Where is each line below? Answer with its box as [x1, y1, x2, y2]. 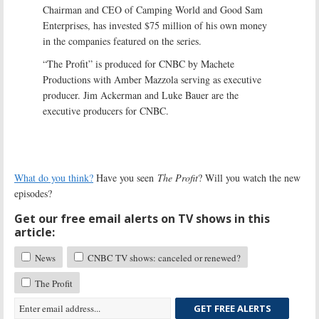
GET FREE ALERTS [193, 301, 271, 315]
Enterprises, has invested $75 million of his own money [43, 18, 267, 32]
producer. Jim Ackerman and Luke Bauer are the [43, 88, 239, 102]
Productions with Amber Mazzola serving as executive [43, 72, 261, 86]
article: [14, 224, 55, 240]
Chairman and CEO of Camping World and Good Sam [43, 2, 263, 16]
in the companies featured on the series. [43, 33, 202, 48]
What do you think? [14, 170, 93, 184]
